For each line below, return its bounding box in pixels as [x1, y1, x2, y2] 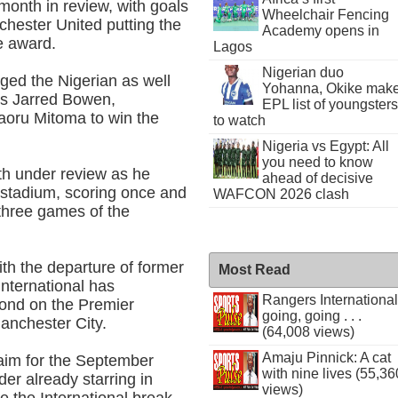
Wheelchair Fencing [261, 7, 389, 22]
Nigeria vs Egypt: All [261, 139, 389, 154]
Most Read [219, 262, 291, 277]
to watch [213, 113, 267, 128]
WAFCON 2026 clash [213, 187, 350, 202]
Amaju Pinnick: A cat [261, 350, 391, 365]
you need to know [261, 155, 373, 170]
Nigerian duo [261, 65, 344, 80]
